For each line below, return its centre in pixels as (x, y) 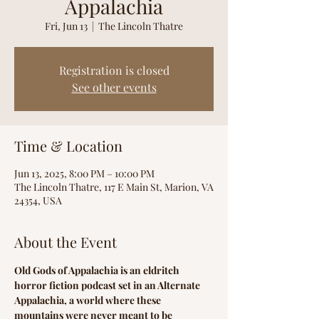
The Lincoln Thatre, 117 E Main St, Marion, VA (114, 187)
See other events (114, 87)
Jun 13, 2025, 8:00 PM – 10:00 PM (84, 173)
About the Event (66, 242)
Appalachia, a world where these (89, 300)
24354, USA (38, 200)
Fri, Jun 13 (66, 26)
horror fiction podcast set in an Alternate (108, 285)
